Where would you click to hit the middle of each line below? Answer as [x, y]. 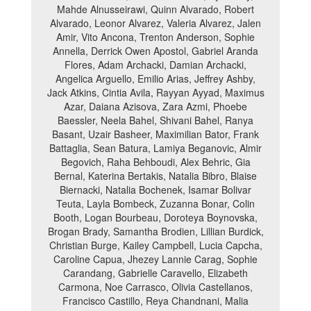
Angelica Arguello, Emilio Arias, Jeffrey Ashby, [155, 78]
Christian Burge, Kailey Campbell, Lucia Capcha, [155, 245]
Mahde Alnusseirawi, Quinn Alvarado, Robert [155, 9]
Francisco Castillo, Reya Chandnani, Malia [155, 301]
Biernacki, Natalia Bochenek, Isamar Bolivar [155, 190]
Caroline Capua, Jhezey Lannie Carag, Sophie [155, 259]
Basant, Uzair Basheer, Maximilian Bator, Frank [155, 134]
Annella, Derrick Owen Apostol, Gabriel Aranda [155, 51]
